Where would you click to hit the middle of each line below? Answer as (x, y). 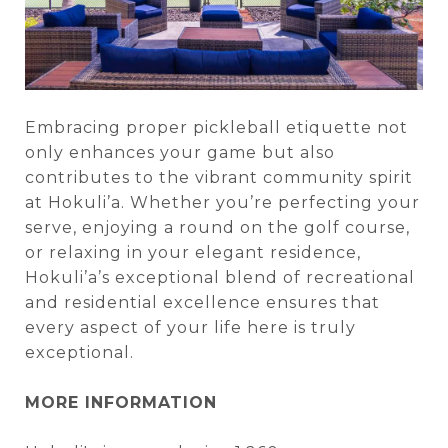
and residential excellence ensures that (202, 303)
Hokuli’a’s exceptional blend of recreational (220, 278)
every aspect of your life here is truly (190, 328)
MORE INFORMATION (121, 403)
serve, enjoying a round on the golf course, (217, 228)
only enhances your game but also (180, 153)
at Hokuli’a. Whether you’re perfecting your (222, 203)
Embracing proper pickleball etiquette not (216, 128)
